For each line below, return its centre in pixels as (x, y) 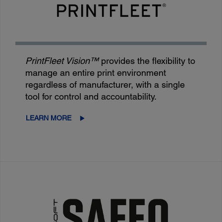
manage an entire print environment (96, 73)
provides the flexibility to (148, 61)
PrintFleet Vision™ (63, 61)
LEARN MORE (49, 118)
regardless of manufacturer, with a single (105, 85)
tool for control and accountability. (91, 97)
